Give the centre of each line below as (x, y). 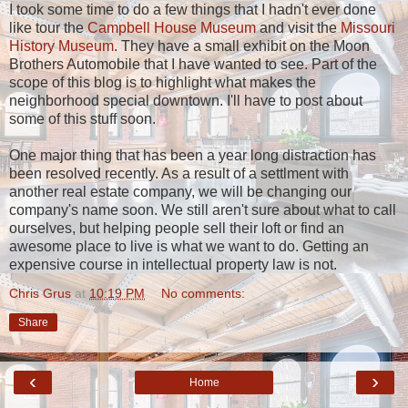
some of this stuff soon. (82, 118)
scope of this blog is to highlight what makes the (163, 82)
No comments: (204, 293)
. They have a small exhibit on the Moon (242, 46)
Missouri (368, 27)
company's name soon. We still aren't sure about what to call (203, 209)
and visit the (300, 27)
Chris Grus (40, 293)
